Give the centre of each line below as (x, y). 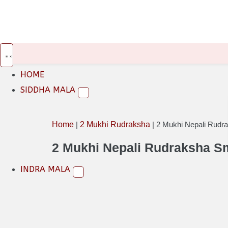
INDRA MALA (47, 169)
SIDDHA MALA (49, 90)
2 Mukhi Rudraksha (115, 124)
